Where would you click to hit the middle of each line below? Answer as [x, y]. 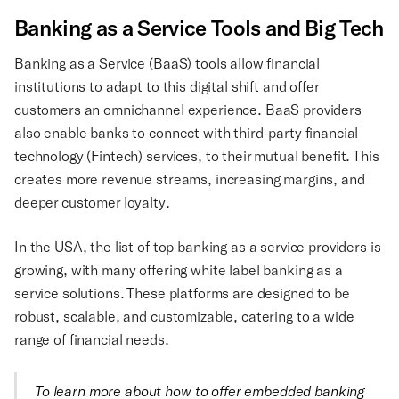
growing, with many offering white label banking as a [179, 270]
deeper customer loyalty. [96, 202]
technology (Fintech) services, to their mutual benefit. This [197, 156]
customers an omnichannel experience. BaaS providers [188, 110]
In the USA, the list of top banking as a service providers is [198, 247]
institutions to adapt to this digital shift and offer [167, 86]
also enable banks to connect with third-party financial [187, 133]
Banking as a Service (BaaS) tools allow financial [167, 63]
